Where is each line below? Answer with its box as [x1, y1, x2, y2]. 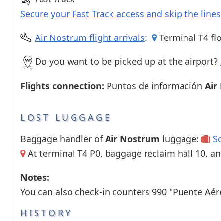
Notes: [20, 171, 49, 183]
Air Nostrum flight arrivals [35, 31, 145, 43]
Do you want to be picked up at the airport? [35, 55, 220, 67]
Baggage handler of [20, 132, 105, 145]
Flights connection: [20, 79, 104, 92]
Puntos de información [104, 79, 205, 92]
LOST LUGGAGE [20, 111, 111, 123]
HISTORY [20, 206, 73, 219]
